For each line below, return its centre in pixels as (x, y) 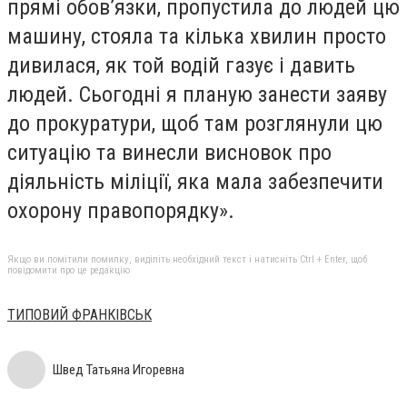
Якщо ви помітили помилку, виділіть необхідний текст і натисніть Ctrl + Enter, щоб (187, 259)
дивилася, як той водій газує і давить (181, 65)
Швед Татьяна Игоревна (119, 369)
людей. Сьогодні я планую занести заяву (197, 94)
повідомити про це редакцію (69, 270)
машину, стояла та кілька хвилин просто (197, 36)
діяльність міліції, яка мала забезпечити (195, 181)
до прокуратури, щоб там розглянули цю (195, 123)
